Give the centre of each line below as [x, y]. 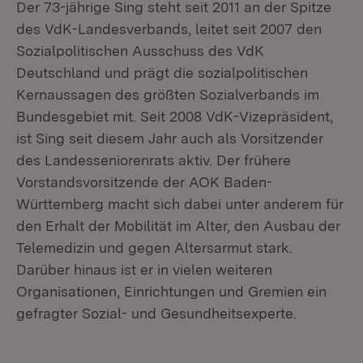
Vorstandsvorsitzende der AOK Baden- [144, 182]
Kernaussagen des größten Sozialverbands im [168, 94]
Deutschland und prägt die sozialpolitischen [162, 73]
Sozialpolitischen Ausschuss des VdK [140, 51]
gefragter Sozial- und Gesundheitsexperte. [156, 313]
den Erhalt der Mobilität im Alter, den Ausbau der [178, 226]
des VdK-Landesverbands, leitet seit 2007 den [169, 29]
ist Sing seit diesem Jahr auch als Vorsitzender [170, 138]
